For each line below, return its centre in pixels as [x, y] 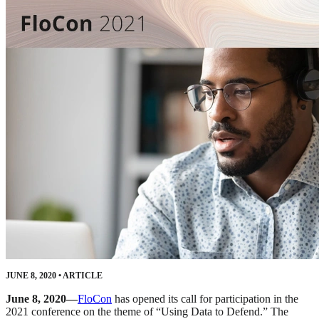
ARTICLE [82, 276]
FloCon [95, 299]
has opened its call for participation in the [205, 299]
